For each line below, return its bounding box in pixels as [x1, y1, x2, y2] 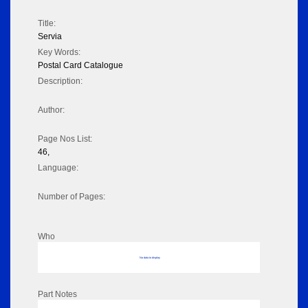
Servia [38, 32, 62, 42]
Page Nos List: [38, 134, 92, 144]
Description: [38, 76, 82, 87]
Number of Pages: [38, 192, 105, 202]
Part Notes [38, 289, 77, 300]
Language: [38, 163, 78, 173]
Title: [38, 19, 56, 29]
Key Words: [38, 47, 80, 58]
